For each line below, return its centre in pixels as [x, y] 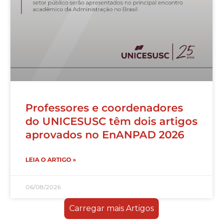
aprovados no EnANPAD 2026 [105, 134]
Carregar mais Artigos [111, 208]
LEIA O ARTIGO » [51, 159]
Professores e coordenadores [104, 108]
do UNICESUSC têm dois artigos [111, 121]
